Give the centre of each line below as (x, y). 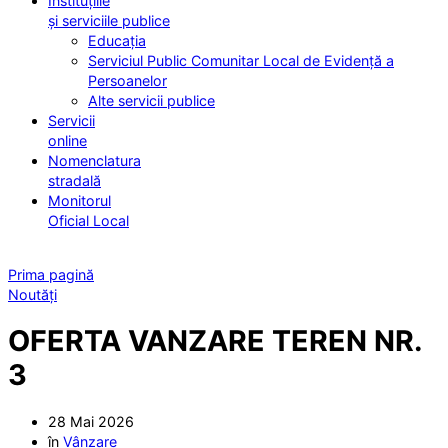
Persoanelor (127, 81)
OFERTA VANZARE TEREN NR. (215, 341)
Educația (117, 41)
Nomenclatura (94, 161)
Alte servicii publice (151, 101)
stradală (74, 181)
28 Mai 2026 (91, 421)
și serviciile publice (109, 21)
